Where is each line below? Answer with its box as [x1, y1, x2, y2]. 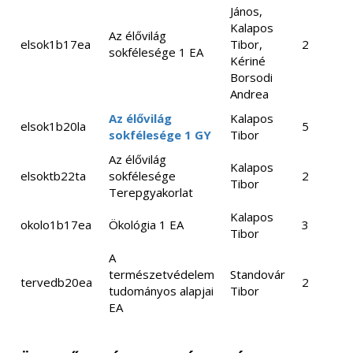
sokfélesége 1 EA [109, 44, 203, 60]
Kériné [230, 53, 266, 69]
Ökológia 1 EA [109, 217, 184, 232]
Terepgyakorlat [109, 184, 193, 200]
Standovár [230, 266, 285, 282]
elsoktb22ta [20, 168, 86, 184]
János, [230, 3, 262, 19]
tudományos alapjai [109, 283, 214, 299]
